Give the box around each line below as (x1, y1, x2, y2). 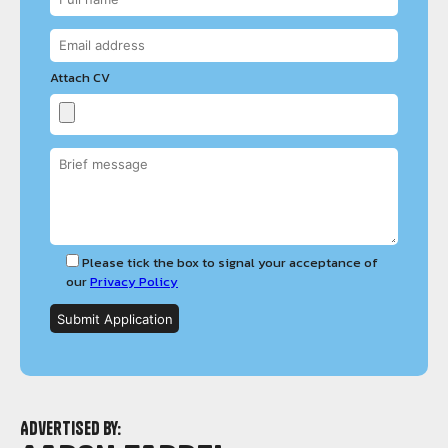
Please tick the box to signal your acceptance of (82, 253, 378, 272)
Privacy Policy (90, 272, 178, 291)
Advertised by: (20, 417, 121, 440)
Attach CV (50, 68, 110, 87)
